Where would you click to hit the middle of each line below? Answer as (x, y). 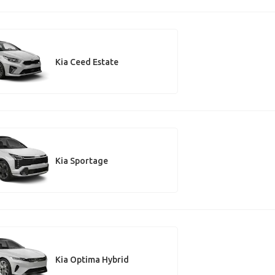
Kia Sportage (81, 161)
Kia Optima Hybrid (92, 259)
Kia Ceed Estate (87, 62)
